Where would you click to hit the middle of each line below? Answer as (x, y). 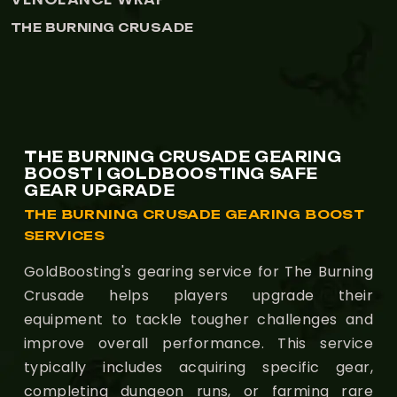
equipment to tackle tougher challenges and (198, 319)
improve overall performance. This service (198, 343)
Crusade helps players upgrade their (198, 295)
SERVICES (65, 235)
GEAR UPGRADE (100, 190)
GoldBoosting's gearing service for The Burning (198, 271)
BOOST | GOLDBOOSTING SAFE (171, 173)
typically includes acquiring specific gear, (198, 367)
